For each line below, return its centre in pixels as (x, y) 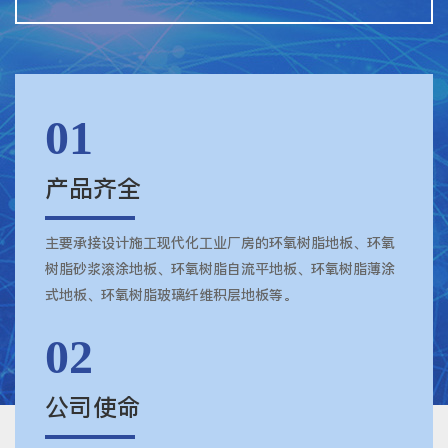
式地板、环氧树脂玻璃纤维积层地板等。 (171, 295)
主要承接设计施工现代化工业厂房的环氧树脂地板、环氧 (220, 243)
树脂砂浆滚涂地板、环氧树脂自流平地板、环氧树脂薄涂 (220, 269)
